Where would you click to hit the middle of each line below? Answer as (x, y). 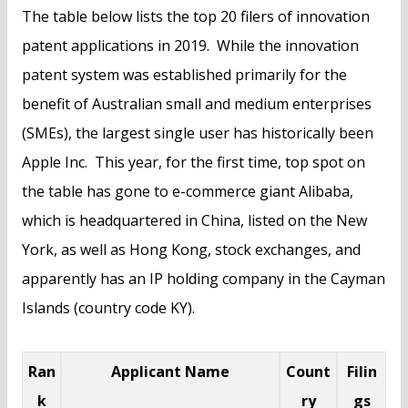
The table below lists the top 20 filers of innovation (196, 17)
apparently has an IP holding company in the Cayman (204, 279)
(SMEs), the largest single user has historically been (198, 133)
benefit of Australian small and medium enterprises (197, 104)
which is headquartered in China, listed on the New (194, 221)
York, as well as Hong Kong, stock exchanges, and (191, 250)
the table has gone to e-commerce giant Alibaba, (188, 192)
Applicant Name (170, 372)
